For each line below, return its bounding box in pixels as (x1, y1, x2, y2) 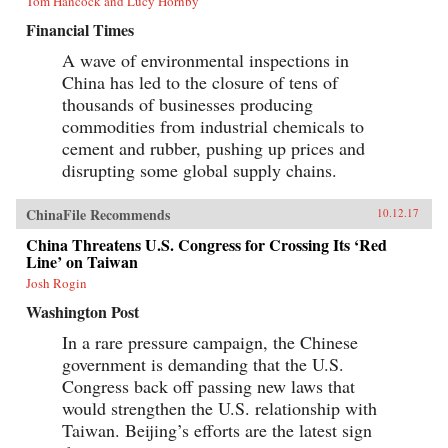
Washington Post (26, 299, 139, 323)
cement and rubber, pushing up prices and (62, 135, 365, 160)
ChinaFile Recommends (26, 203, 170, 225)
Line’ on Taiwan (26, 249, 138, 273)
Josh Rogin (26, 273, 87, 292)
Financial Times (26, 17, 134, 41)
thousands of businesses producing (62, 91, 313, 116)
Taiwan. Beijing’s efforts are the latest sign (62, 417, 372, 442)
